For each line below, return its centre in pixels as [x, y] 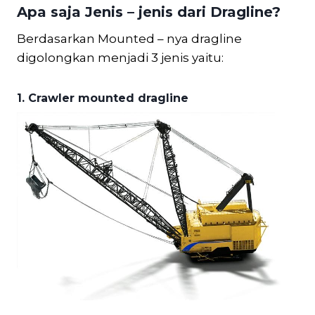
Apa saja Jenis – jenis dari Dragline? [149, 12]
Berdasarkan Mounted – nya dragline [129, 38]
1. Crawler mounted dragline [103, 98]
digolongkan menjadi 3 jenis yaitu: [120, 57]
